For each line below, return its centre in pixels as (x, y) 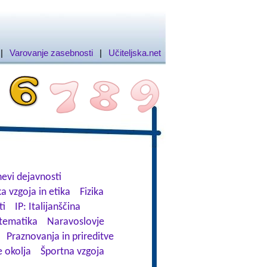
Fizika (91, 192)
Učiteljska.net (134, 53)
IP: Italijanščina (47, 207)
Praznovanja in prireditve (60, 237)
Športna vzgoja (72, 252)
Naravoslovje (75, 222)
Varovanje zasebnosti (51, 53)
